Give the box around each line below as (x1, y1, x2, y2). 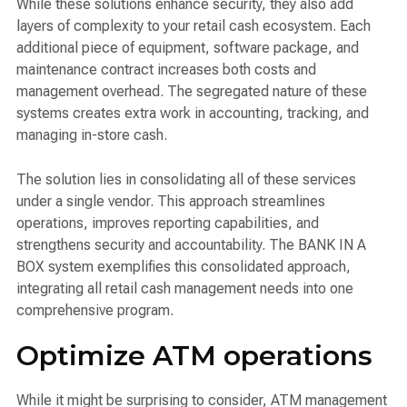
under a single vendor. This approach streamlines (16, 193, 325, 211)
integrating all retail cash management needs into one (16, 280, 353, 298)
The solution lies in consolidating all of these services (16, 171, 356, 189)
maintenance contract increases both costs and (16, 61, 316, 79)
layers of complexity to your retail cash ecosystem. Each (16, 17, 371, 35)
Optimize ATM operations (16, 338, 372, 372)
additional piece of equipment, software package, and (16, 39, 359, 57)
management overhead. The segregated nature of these (16, 83, 367, 101)
